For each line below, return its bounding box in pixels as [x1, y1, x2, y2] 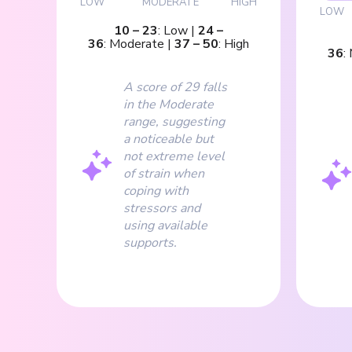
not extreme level [123, 147, 225, 165]
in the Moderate [123, 95, 214, 113]
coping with [123, 181, 189, 200]
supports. [123, 233, 177, 251]
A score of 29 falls [123, 78, 227, 96]
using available [123, 216, 207, 234]
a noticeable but [123, 130, 214, 148]
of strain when [123, 164, 204, 182]
